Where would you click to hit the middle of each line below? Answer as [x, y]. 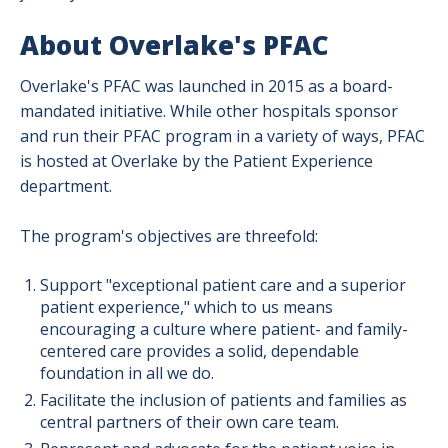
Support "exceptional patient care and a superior [223, 285]
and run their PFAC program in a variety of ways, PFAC [222, 136]
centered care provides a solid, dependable [199, 351]
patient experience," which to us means [186, 307]
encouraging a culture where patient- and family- [224, 329]
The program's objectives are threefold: [169, 236]
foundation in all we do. [127, 373]
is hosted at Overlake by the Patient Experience [196, 161]
